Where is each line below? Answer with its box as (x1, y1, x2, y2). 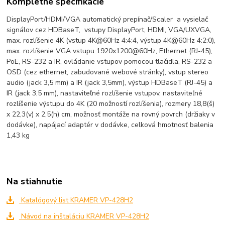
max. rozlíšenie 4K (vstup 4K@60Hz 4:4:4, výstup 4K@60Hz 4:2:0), (7, 35, 216, 45)
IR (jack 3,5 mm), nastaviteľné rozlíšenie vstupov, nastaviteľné (7, 88, 203, 98)
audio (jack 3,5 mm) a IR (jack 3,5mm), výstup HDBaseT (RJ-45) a (7, 77, 213, 87)
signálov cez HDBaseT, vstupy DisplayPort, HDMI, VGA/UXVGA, (7, 25, 212, 35)
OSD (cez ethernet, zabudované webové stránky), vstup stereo (7, 67, 209, 77)
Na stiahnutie (7, 175, 63, 187)
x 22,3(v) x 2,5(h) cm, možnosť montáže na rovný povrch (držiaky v (7, 109, 215, 119)
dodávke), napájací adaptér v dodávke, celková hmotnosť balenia (7, 120, 214, 130)
